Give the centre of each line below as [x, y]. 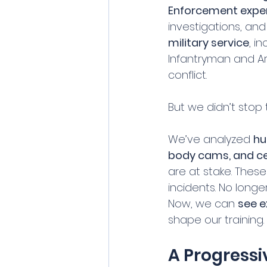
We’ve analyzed [211, 139]
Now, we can [203, 204]
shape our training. [216, 220]
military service [209, 43]
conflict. [187, 75]
